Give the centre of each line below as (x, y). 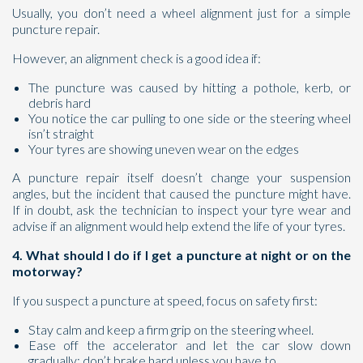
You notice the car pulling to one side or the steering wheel (190, 118)
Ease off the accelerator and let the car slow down (190, 345)
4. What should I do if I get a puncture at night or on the (181, 255)
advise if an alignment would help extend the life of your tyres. (179, 226)
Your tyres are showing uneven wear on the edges (164, 149)
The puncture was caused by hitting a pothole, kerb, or (190, 87)
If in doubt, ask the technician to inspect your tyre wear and (181, 209)
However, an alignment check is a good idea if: (137, 58)
